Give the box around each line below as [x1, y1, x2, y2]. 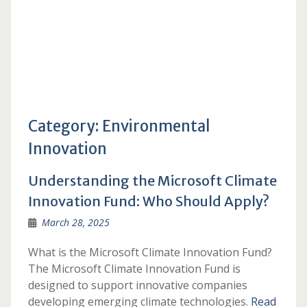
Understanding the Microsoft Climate [27, 172, 277, 189]
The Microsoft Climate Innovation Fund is [27, 261, 241, 276]
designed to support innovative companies [27, 278, 247, 293]
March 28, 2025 [41, 216, 110, 229]
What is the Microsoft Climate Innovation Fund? [27, 245, 272, 260]
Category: [27, 116, 102, 136]
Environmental [101, 116, 210, 136]
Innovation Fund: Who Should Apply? [27, 193, 269, 210]
